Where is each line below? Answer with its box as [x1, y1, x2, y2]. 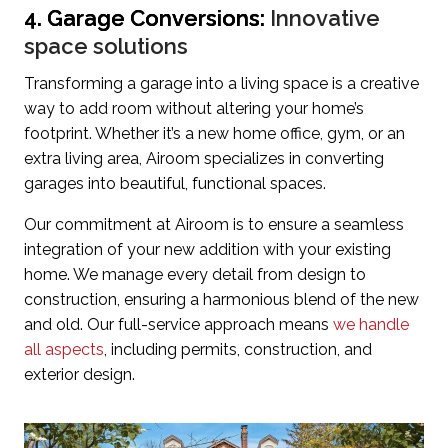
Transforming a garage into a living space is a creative [24, 74, 419, 94]
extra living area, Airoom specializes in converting [24, 149, 384, 169]
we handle [333, 315, 409, 335]
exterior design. [24, 365, 135, 385]
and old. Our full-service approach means [24, 315, 333, 335]
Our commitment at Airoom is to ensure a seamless [24, 215, 404, 235]
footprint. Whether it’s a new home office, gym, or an [24, 124, 405, 144]
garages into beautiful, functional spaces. [24, 174, 326, 194]
